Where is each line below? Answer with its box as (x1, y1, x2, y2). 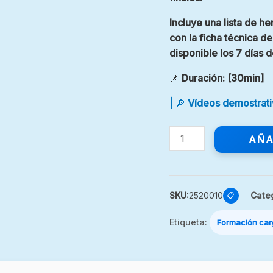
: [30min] (222, 72, 264, 84)
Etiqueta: (169, 217, 210, 227)
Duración (181, 72, 222, 84)
